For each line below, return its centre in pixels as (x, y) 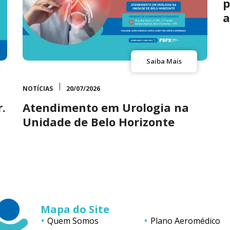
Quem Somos (73, 221)
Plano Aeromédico (186, 221)
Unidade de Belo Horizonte (99, 121)
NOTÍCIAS (38, 88)
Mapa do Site (75, 209)
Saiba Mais (164, 61)
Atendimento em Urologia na (106, 107)
